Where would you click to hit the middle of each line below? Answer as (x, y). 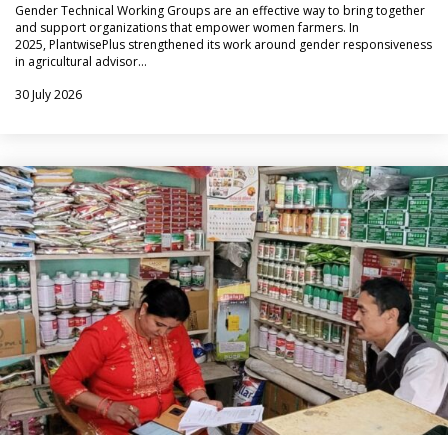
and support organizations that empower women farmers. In (187, 27)
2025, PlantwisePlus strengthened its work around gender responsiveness (223, 44)
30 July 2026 (48, 94)
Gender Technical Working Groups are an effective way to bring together (220, 10)
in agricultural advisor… (81, 61)
